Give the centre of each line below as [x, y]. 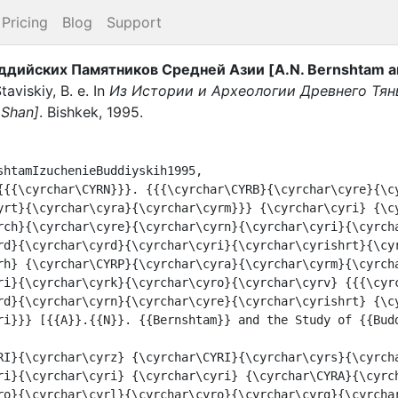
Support [134, 22]
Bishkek [73, 111]
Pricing [25, 22]
